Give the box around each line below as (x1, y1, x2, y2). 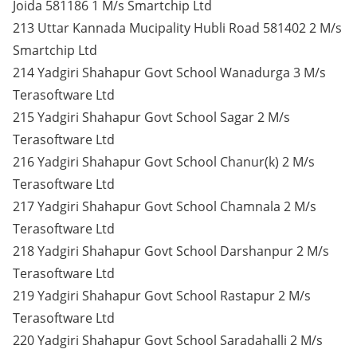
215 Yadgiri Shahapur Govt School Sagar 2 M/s (13, 108, 290, 126)
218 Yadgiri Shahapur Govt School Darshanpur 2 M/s (13, 242, 329, 260)
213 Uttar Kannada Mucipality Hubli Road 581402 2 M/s (13, 19, 342, 37)
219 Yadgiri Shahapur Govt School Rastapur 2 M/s (13, 287, 311, 304)
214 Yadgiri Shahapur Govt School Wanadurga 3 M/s (13, 64, 326, 81)
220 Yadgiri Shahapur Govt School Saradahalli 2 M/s (13, 331, 323, 349)
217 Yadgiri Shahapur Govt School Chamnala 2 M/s (13, 198, 316, 215)
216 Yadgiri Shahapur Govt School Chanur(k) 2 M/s (13, 153, 315, 171)
